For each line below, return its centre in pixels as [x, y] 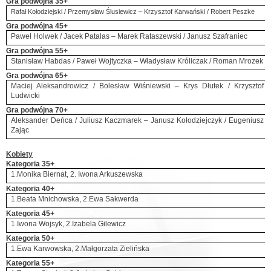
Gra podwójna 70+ [37, 110]
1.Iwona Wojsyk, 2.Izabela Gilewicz [69, 224]
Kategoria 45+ [30, 214]
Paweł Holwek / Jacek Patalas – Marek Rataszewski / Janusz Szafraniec [129, 36]
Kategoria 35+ [30, 164]
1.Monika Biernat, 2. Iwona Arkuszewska [77, 174]
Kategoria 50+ [30, 238]
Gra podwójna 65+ [37, 76]
